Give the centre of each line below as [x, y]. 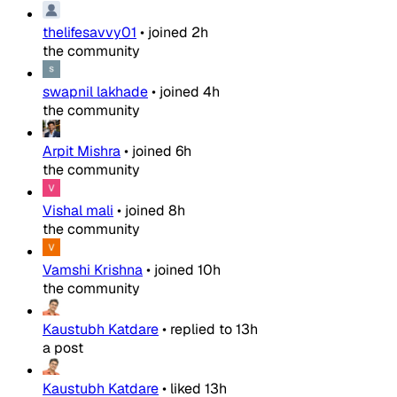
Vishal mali [78, 211]
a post [63, 348]
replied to [201, 330]
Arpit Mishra [82, 152]
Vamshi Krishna [93, 270]
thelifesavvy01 [90, 33]
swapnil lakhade [95, 92]
